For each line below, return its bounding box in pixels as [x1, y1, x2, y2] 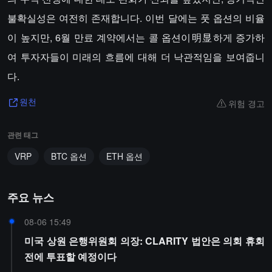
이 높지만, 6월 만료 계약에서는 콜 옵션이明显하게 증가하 [7, 30, 265, 44]
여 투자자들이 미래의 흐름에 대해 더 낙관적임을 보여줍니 [7, 50, 265, 64]
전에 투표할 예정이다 [24, 250, 117, 263]
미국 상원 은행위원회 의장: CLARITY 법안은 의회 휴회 [24, 234, 265, 248]
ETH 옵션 [106, 150, 143, 162]
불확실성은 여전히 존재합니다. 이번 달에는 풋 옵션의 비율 [7, 11, 265, 25]
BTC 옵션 [51, 150, 87, 162]
